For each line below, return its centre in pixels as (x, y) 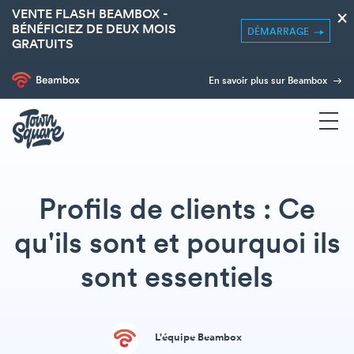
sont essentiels (177, 279)
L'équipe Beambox (198, 338)
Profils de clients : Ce (177, 211)
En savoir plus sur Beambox (269, 81)
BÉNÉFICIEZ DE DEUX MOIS (94, 30)
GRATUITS (43, 45)
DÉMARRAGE (281, 32)
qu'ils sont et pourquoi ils (177, 245)
